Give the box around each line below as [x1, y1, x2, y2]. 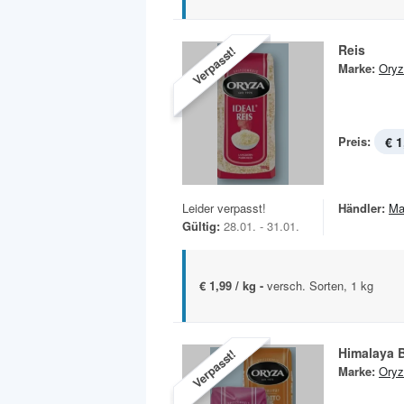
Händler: [338, 199, 385, 217]
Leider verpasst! [182, 199, 266, 217]
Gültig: [182, 217, 220, 235]
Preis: [338, 133, 371, 151]
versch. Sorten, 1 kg [267, 277, 373, 295]
